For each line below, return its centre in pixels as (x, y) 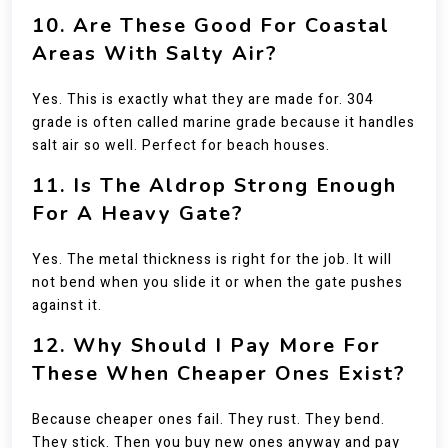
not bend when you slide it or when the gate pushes (217, 282)
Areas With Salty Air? (155, 53)
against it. (67, 305)
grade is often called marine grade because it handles (223, 122)
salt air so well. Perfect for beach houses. (181, 145)
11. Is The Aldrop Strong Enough (214, 185)
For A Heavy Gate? (138, 213)
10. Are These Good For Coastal (211, 25)
